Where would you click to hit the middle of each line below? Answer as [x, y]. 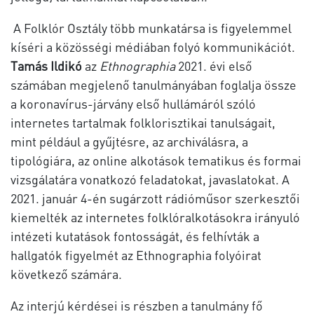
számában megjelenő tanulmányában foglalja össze [153, 84]
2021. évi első [214, 65]
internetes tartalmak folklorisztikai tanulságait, [143, 122]
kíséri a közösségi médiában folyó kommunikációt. [153, 46]
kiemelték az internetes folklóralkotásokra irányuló [155, 217]
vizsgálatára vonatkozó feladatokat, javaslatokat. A [150, 179]
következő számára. [66, 273]
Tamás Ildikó [46, 65]
